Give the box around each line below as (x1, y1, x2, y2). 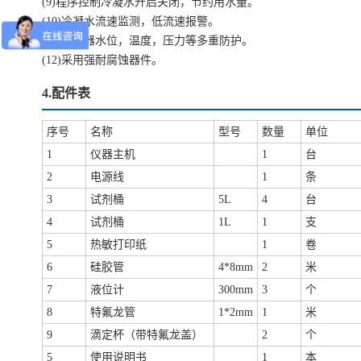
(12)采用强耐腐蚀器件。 (42, 54, 163, 67)
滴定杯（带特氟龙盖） (90, 329, 203, 342)
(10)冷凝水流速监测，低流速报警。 (42, 15, 219, 28)
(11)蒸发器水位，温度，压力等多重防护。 (42, 35, 253, 48)
